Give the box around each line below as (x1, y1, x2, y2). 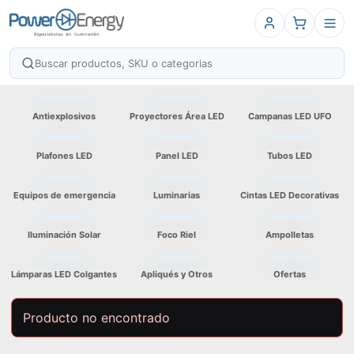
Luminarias (153, 190, 201, 201)
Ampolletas (265, 229, 314, 240)
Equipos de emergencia (13, 190, 115, 201)
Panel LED (155, 150, 198, 161)
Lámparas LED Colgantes (11, 269, 118, 280)
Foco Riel (157, 229, 197, 240)
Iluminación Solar (27, 229, 101, 240)
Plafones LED (36, 150, 92, 161)
